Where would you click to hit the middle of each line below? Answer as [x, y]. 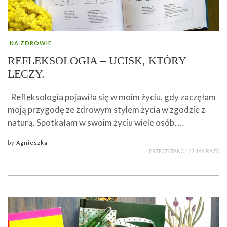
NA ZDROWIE [31, 43]
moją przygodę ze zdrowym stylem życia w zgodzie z [106, 110]
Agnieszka [32, 143]
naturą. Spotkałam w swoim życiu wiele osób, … [96, 123]
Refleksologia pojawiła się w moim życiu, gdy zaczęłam [112, 97]
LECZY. [26, 74]
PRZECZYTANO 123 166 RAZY [184, 151]
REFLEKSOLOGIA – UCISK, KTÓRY [97, 61]
